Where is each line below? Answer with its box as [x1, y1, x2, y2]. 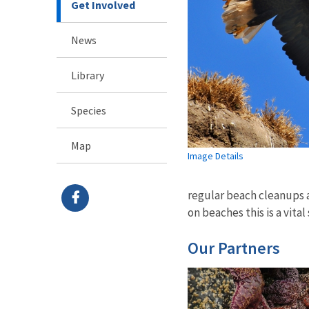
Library [71, 68, 104, 82]
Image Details [188, 150, 243, 163]
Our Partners [188, 237, 280, 259]
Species [71, 103, 106, 117]
